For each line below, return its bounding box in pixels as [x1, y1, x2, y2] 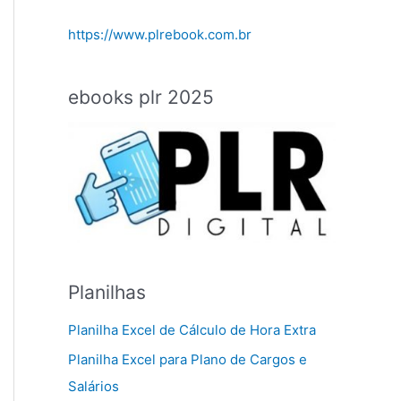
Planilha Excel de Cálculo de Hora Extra [68, 320, 316, 338]
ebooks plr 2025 [68, 86, 214, 109]
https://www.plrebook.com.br [68, 26, 252, 44]
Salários [68, 378, 119, 396]
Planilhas [68, 280, 146, 303]
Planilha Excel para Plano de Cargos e [68, 351, 307, 369]
